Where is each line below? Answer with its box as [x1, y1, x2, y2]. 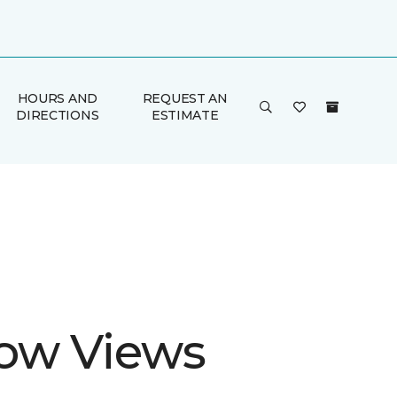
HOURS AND [17, 90, 98, 106]
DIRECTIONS [16, 107, 99, 123]
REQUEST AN [142, 90, 228, 106]
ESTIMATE [151, 107, 219, 123]
